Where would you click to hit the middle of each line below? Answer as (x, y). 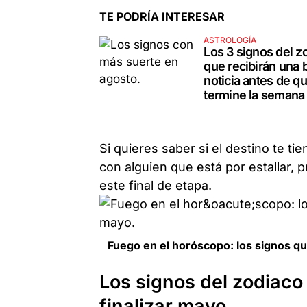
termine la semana (254, 95)
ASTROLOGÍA (230, 40)
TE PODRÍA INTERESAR (162, 16)
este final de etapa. (156, 185)
